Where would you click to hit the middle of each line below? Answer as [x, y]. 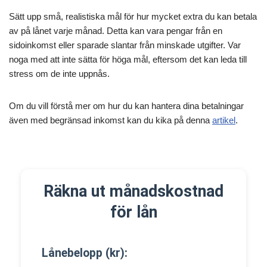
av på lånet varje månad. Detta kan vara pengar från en [116, 31]
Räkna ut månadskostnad [133, 191]
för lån [133, 212]
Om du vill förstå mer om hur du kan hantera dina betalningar [126, 106]
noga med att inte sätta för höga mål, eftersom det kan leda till [128, 59]
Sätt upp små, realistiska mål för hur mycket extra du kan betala [133, 16]
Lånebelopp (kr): [85, 253]
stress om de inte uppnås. [59, 74]
